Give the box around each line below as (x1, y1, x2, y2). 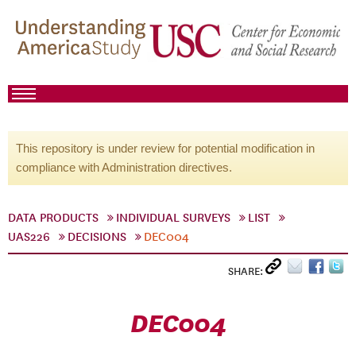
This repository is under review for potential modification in (16, 141, 315, 155)
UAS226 (8, 230, 50, 244)
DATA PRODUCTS (8, 211, 99, 225)
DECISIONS (68, 230, 126, 244)
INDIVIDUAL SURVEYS (116, 211, 230, 225)
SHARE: (228, 265, 265, 278)
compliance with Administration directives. (16, 161, 232, 174)
